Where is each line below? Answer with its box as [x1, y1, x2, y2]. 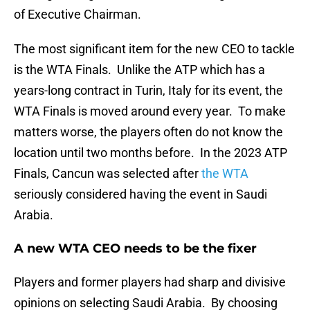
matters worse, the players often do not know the [14, 125, 283, 140]
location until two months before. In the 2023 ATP [14, 145, 287, 161]
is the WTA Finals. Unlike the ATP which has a [14, 62, 265, 77]
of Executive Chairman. [14, 7, 141, 22]
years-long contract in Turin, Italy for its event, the [14, 83, 283, 98]
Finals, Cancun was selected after [14, 166, 201, 181]
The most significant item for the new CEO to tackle [14, 42, 295, 57]
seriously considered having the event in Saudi [14, 187, 267, 202]
